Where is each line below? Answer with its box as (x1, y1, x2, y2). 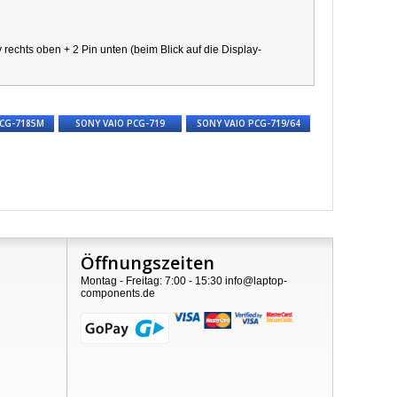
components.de (80, 287, 155, 300)
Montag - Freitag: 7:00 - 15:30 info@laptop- (80, 275, 287, 287)
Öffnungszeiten (80, 251, 214, 275)
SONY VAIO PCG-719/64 (196, 117, 300, 129)
